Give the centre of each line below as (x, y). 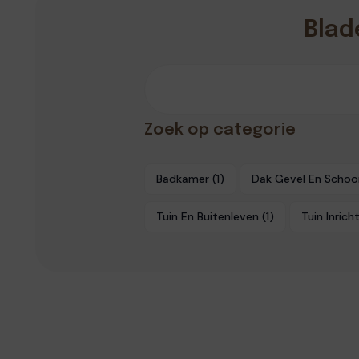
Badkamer (182, 178)
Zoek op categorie (220, 130)
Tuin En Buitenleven (207, 216)
